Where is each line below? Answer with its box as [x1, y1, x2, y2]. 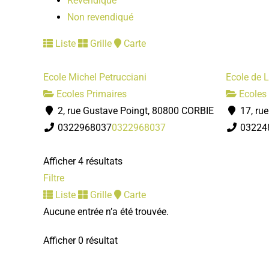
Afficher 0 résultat [43, 234, 118, 246]
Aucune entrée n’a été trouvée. [43, 205, 169, 217]
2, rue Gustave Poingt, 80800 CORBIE [55, 104, 214, 116]
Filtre [43, 172, 64, 184]
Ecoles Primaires [54, 88, 127, 100]
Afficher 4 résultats [43, 155, 122, 167]
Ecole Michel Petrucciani [43, 71, 147, 83]
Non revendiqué [67, 11, 133, 23]
